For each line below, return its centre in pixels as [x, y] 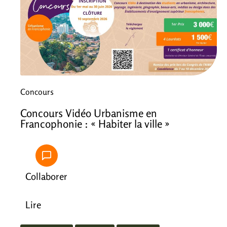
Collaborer [46, 176]
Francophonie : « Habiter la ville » [95, 123]
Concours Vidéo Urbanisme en [89, 113]
